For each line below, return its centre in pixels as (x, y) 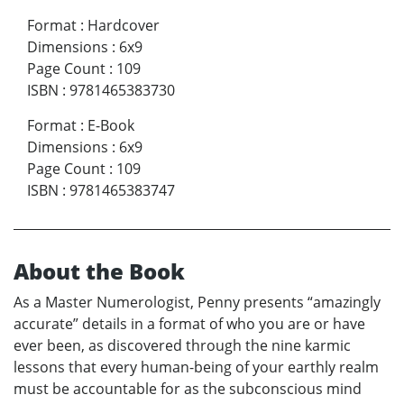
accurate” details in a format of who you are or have (189, 324)
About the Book (99, 271)
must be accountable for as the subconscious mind (188, 389)
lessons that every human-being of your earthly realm (196, 367)
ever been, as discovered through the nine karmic (182, 346)
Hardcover (124, 26)
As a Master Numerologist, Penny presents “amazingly (197, 303)
